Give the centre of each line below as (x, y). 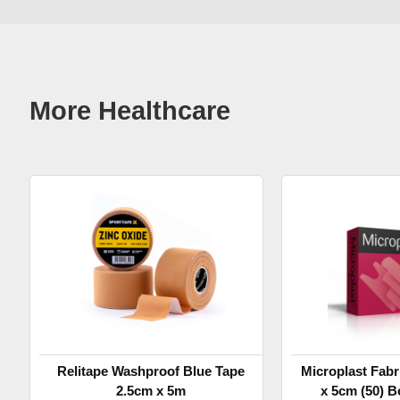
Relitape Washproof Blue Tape (151, 371)
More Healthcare (130, 111)
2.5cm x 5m (151, 391)
